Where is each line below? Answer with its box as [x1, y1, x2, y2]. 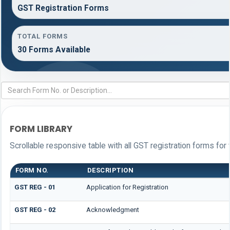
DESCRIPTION [87, 166, 134, 175]
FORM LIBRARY [9, 123, 72, 136]
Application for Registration [86, 183, 168, 191]
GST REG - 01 [14, 183, 55, 191]
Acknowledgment [86, 206, 139, 214]
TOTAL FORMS [17, 32, 68, 41]
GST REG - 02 [14, 206, 55, 214]
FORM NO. [15, 166, 49, 175]
